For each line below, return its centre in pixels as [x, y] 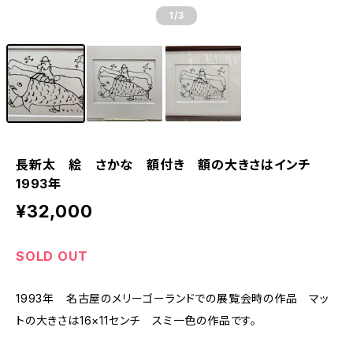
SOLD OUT [52, 256]
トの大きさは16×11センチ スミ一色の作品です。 [137, 320]
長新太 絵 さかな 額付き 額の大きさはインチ [170, 165]
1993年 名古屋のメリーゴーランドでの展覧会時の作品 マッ [173, 298]
